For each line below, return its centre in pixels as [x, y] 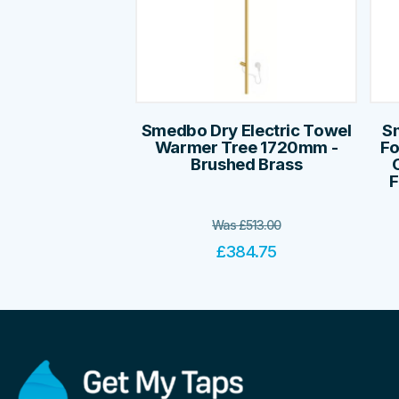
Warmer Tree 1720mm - [246, 148]
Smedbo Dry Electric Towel [246, 131]
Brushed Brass [247, 165]
